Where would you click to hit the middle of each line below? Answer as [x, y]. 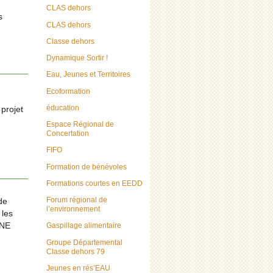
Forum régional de [77, 200]
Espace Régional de [80, 125]
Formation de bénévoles [87, 167]
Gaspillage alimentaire [84, 226]
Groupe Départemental [84, 242]
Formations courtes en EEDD [94, 183]
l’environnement [73, 209]
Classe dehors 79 [76, 251]
